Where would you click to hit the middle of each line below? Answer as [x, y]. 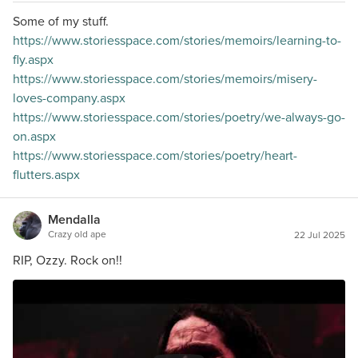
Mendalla [74, 219]
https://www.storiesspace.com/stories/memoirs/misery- [165, 79]
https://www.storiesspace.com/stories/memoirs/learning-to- [177, 40]
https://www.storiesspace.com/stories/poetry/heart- [155, 155]
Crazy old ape [77, 234]
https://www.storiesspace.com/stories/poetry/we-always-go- [179, 117]
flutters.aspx [46, 175]
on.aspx [34, 136]
